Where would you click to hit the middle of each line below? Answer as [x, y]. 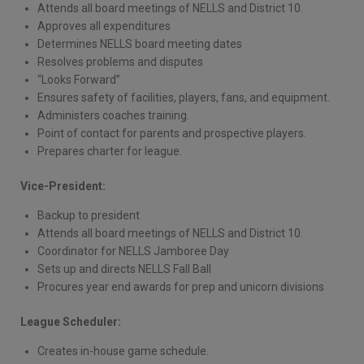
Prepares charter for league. [110, 151]
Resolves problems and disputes [120, 61]
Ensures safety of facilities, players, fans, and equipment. [184, 97]
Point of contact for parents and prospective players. [172, 133]
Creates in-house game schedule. [123, 351]
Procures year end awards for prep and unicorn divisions [181, 286]
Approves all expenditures [104, 26]
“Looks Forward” [79, 79]
